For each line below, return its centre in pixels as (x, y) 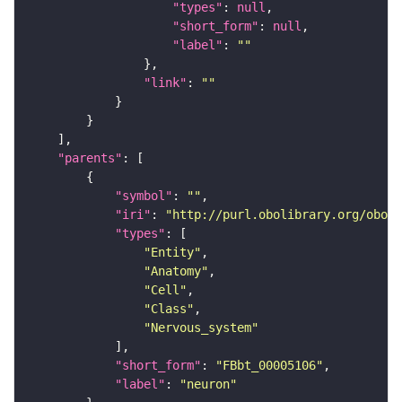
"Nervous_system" (201, 327)
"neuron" (208, 384)
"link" (165, 82)
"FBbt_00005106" (269, 365)
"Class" (169, 308)
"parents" (90, 157)
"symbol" (144, 195)
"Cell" (165, 289)
